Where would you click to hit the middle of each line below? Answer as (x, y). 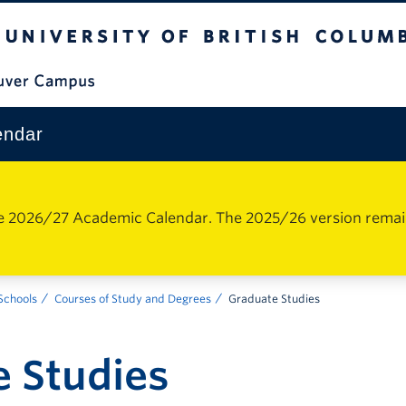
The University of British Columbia (130, 14)
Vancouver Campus (321, 79)
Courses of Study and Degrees (133, 299)
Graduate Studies (274, 299)
